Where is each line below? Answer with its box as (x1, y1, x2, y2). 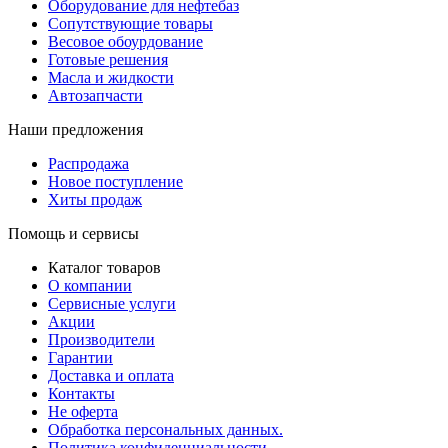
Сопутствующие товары (48, 15, 213, 33)
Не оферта (48, 403, 118, 421)
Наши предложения (8, 121, 143, 139)
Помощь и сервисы (8, 225, 139, 243)
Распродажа (48, 155, 129, 173)
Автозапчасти (48, 87, 143, 105)
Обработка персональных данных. (48, 421, 283, 439)
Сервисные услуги (48, 295, 176, 313)
